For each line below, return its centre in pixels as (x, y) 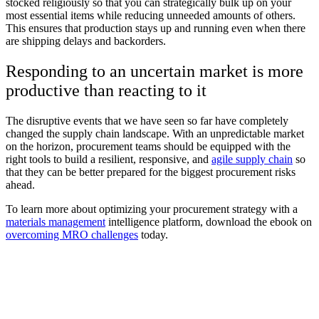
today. (153, 234)
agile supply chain (252, 159)
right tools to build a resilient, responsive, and (109, 159)
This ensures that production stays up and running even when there (156, 28)
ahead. (20, 184)
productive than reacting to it (106, 90)
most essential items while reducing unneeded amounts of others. (151, 15)
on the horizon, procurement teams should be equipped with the (148, 146)
